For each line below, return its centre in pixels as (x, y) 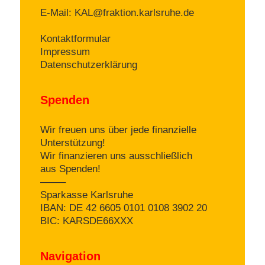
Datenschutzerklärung (89, 65)
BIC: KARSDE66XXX (87, 221)
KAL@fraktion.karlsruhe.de (134, 13)
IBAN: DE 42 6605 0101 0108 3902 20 (124, 208)
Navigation (70, 256)
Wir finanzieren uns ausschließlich (116, 156)
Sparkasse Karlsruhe (87, 195)
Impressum (65, 52)
